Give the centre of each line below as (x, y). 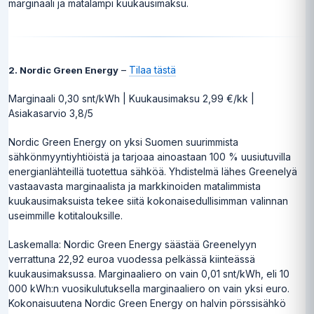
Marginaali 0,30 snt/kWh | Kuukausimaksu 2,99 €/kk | (131, 99)
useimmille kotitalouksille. (66, 216)
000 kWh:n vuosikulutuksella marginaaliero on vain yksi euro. (149, 289)
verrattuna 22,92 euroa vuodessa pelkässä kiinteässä (132, 259)
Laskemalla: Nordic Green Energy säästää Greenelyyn (132, 245)
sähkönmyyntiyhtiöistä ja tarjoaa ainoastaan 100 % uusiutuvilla (150, 157)
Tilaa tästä (152, 70)
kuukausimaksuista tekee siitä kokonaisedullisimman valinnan (148, 201)
